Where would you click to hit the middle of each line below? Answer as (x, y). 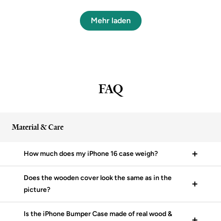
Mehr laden (110, 21)
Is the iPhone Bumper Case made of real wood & (98, 214)
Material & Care (38, 128)
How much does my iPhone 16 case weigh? (91, 154)
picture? (37, 190)
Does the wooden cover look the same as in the (98, 178)
